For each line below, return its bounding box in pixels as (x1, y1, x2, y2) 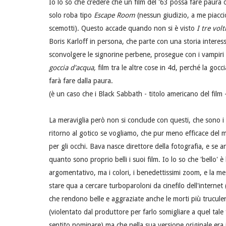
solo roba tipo (49, 11, 94, 20)
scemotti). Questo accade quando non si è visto (49, 24, 197, 33)
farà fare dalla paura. (49, 77, 113, 85)
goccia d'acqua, (49, 64, 98, 72)
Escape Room (94, 11, 137, 20)
